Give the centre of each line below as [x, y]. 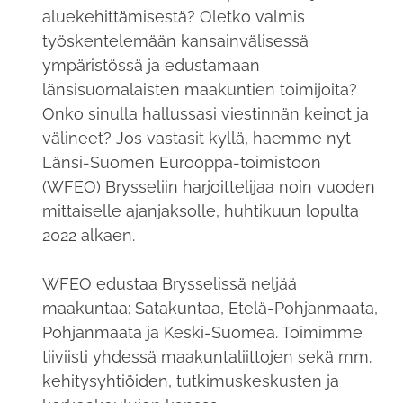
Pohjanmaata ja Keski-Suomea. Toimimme [202, 332]
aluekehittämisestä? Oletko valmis [173, 16]
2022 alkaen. [88, 235]
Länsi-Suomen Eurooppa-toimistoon [181, 162]
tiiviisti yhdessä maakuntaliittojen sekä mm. [206, 356]
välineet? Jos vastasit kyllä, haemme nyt [196, 138]
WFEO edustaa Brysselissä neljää [169, 283]
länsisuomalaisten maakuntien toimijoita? [199, 89]
